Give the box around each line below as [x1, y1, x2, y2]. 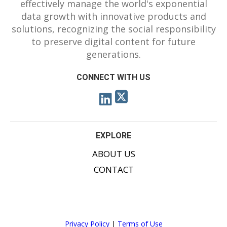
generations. [86, 48, 141, 60]
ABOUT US [92, 147, 135, 160]
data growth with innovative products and [21, 10, 206, 22]
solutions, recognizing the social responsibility [11, 22, 216, 35]
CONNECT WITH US [77, 72, 150, 82]
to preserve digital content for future [31, 35, 196, 48]
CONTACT [93, 163, 134, 175]
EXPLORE [96, 130, 131, 140]
